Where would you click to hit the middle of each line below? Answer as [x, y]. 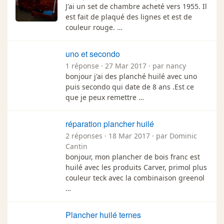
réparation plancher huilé [110, 123]
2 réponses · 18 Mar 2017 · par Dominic [131, 135]
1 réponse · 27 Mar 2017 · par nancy [126, 65]
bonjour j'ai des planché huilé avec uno [131, 76]
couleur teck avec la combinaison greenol [135, 177]
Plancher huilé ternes [103, 214]
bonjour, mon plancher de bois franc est [133, 156]
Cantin [76, 146]
